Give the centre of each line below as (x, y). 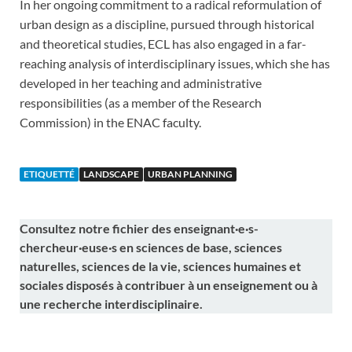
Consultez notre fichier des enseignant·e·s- (139, 229)
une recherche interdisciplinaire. (111, 304)
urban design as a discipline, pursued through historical (167, 24)
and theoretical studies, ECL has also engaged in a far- (163, 44)
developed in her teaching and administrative (141, 83)
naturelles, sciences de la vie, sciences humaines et (160, 266)
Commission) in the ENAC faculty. (110, 123)
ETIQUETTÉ (49, 174)
